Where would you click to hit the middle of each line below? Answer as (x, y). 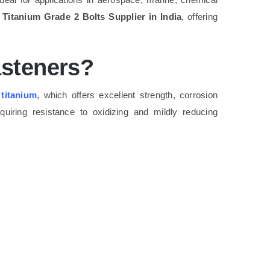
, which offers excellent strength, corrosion (127, 95)
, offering (200, 16)
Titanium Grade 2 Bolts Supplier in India (92, 16)
